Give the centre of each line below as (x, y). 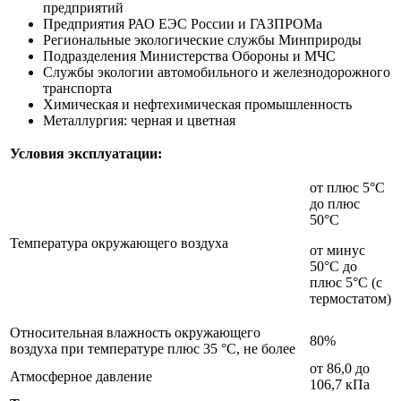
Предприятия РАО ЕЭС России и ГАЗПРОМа (183, 23)
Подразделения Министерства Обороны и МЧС (189, 55)
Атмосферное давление (81, 376)
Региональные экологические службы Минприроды (202, 39)
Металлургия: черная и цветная (139, 120)
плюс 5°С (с (346, 282)
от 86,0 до (340, 368)
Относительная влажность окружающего (135, 332)
